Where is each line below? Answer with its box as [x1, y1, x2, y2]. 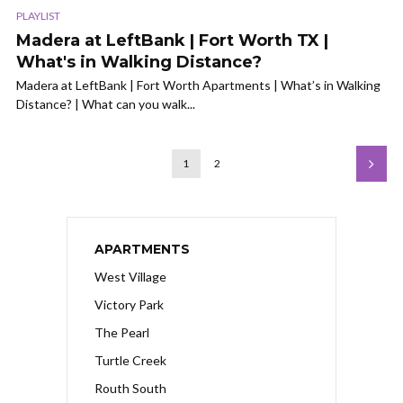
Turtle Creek [94, 353, 166, 369]
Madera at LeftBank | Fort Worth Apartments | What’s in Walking [16, 77, 381, 94]
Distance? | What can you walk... [16, 96, 195, 112]
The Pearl [94, 325, 149, 341]
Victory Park [94, 297, 164, 313]
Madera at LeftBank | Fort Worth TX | [16, 31, 328, 51]
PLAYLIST [16, 9, 60, 23]
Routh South [94, 381, 166, 397]
